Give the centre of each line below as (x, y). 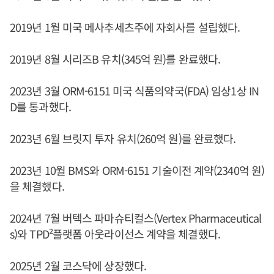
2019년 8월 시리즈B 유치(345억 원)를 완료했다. (115, 58)
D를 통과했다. (40, 106)
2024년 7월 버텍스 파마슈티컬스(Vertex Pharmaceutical (136, 217)
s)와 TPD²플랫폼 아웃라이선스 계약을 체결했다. (115, 233)
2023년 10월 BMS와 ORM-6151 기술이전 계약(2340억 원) (137, 170)
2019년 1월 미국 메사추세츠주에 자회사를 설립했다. (125, 27)
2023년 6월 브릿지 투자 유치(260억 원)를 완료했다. (123, 138)
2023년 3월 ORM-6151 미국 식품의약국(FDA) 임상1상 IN (134, 90)
